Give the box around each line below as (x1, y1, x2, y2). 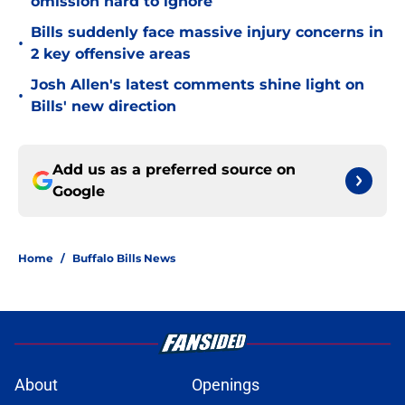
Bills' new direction (31, 98, 176, 116)
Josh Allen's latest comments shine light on (31, 76, 364, 94)
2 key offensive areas (31, 45, 191, 63)
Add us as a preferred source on (52, 161, 296, 179)
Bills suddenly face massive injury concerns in (31, 24, 383, 42)
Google (52, 183, 105, 201)
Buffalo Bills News (72, 251, 175, 266)
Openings (192, 375, 259, 395)
